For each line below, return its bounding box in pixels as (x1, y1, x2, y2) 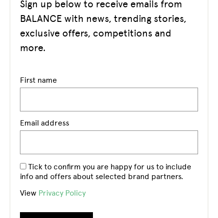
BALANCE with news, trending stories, (20, 13, 186, 24)
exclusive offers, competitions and (20, 27, 171, 39)
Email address (20, 118, 69, 127)
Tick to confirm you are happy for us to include (26, 162, 191, 171)
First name (20, 75, 57, 85)
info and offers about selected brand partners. (20, 172, 183, 181)
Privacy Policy (38, 188, 86, 198)
